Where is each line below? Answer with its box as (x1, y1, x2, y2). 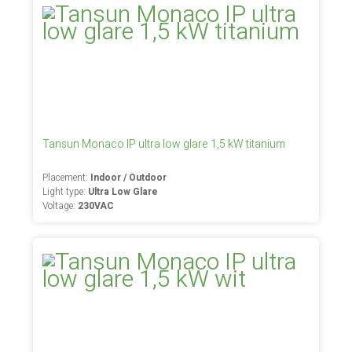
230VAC (78, 199, 115, 213)
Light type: (42, 185, 89, 199)
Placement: (42, 170, 91, 185)
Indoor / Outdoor (90, 170, 167, 185)
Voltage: (42, 199, 79, 213)
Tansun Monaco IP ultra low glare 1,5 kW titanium (42, 136, 286, 152)
